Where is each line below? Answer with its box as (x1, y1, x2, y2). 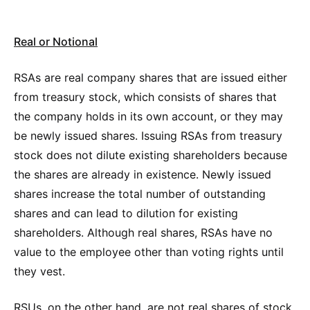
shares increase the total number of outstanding (14, 186, 266, 201)
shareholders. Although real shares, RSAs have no (14, 225, 273, 239)
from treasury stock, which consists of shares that (14, 89, 277, 104)
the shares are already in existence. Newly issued (14, 167, 271, 181)
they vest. (14, 264, 65, 278)
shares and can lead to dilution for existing (14, 206, 238, 220)
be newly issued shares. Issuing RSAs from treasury (14, 128, 282, 143)
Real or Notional (14, 34, 98, 48)
